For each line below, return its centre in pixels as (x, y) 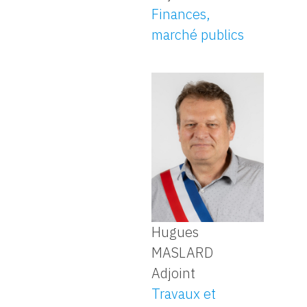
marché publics (198, 35)
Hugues (175, 232)
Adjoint (174, 273)
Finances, (181, 14)
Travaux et (184, 294)
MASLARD (183, 253)
